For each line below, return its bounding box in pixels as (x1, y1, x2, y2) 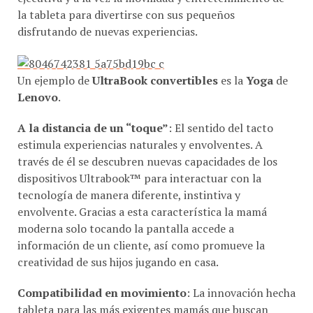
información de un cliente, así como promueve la (17, 221, 265, 237)
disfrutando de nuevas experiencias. (17, 7, 198, 23)
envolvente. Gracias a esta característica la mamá (17, 187, 267, 203)
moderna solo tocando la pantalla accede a (17, 204, 234, 220)
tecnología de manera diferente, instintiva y (17, 170, 240, 187)
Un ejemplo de (17, 56, 92, 72)
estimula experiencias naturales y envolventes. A (17, 120, 263, 136)
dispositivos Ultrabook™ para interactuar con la (17, 154, 261, 170)
